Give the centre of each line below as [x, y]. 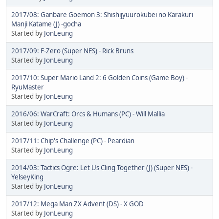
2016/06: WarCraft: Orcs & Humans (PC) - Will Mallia [88, 114]
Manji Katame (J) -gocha [46, 24]
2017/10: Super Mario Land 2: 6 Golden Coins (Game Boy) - [99, 77]
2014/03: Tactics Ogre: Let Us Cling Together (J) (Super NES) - [102, 167]
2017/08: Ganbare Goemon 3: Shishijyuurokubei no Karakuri [102, 14]
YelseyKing [27, 177]
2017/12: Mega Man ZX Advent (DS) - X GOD [77, 204]
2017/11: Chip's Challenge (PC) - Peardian [73, 141]
